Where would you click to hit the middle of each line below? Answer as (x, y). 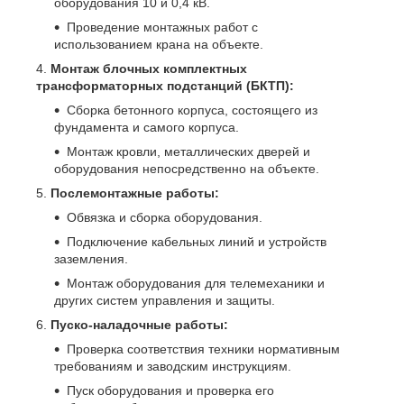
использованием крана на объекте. (159, 44)
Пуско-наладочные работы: (139, 324)
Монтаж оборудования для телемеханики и (196, 283)
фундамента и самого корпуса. (147, 127)
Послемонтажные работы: (135, 193)
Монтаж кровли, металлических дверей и (188, 151)
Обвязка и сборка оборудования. (165, 217)
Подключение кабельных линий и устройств (197, 241)
